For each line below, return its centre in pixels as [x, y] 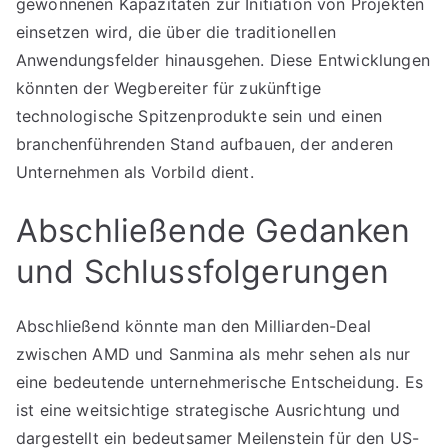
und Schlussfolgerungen [203, 271]
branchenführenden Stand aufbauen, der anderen [205, 144]
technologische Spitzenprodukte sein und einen [199, 116]
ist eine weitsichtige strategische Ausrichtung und [208, 410]
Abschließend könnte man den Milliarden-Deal [193, 326]
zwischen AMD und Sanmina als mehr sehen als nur [213, 354]
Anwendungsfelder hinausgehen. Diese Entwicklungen [223, 60]
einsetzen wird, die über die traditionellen [176, 32]
